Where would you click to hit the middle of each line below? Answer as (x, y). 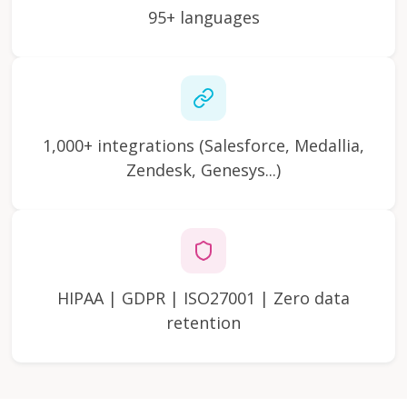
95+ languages (203, 17)
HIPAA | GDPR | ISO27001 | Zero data (203, 298)
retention (203, 322)
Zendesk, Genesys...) (203, 169)
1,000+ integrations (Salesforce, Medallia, (203, 145)
